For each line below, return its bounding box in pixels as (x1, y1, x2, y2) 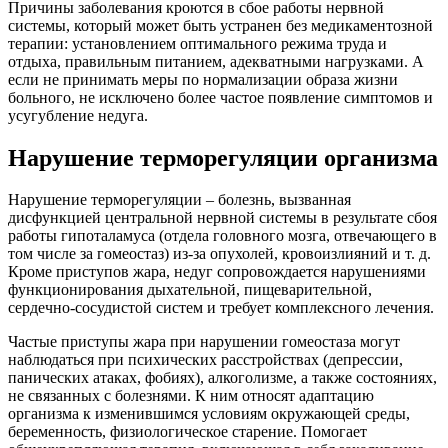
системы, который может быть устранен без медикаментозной (8, 16, 433, 34)
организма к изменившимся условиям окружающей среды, (8, 405, 410, 423)
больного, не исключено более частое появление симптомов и (8, 88, 433, 106)
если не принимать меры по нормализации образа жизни (8, 70, 398, 88)
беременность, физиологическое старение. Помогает (8, 423, 367, 441)
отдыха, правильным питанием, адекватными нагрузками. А (8, 52, 424, 70)
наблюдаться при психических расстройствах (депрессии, (8, 351, 403, 369)
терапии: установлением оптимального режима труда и (8, 34, 387, 52)
